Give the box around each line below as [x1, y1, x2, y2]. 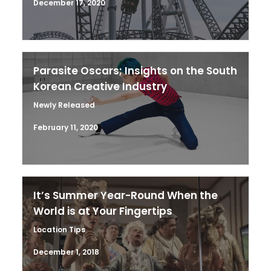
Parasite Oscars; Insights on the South [33, 64, 237, 78]
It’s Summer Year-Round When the [33, 188, 218, 203]
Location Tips [33, 224, 85, 235]
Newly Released [33, 100, 95, 110]
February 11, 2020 [33, 122, 98, 132]
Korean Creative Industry [33, 79, 167, 94]
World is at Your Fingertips [33, 204, 172, 218]
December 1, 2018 [33, 247, 99, 257]
